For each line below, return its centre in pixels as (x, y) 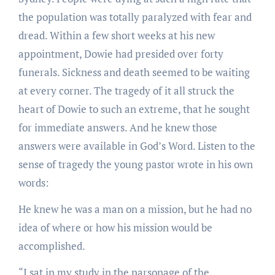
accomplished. (52, 246)
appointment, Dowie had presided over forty (121, 53)
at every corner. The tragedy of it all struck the (126, 90)
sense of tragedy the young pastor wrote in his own (135, 164)
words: (33, 182)
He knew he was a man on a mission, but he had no (135, 209)
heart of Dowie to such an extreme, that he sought (134, 109)
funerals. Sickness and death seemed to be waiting (134, 72)
